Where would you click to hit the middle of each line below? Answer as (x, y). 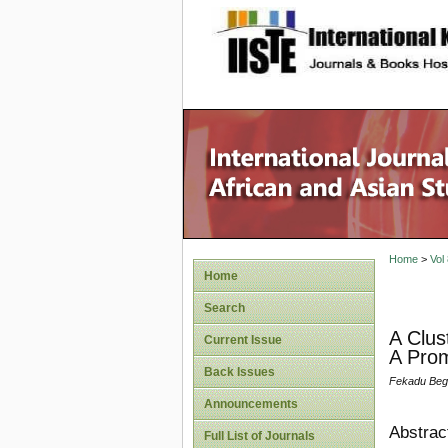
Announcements (251, 404)
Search (224, 308)
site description (375, 31)
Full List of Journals (259, 436)
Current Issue (243, 340)
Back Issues (239, 372)
